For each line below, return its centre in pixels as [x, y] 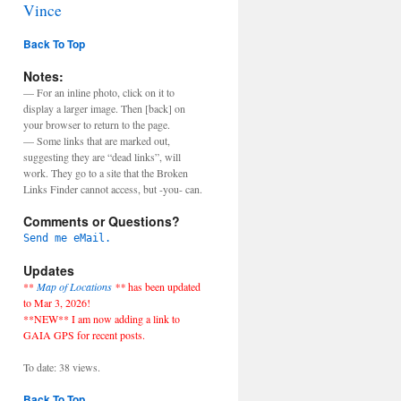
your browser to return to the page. [97, 124]
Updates [49, 270]
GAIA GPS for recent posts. [84, 335]
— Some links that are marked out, [97, 141]
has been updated [164, 286]
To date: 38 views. [62, 367]
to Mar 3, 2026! [57, 303]
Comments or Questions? [102, 221]
